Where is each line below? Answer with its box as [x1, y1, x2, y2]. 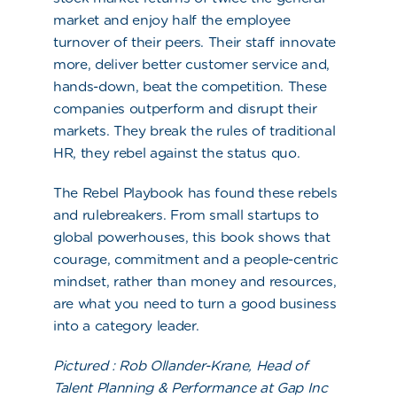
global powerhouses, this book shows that [53, 229, 331, 246]
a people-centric [228, 251, 339, 269]
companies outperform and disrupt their [53, 100, 317, 118]
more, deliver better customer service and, [53, 56, 331, 74]
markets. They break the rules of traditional [53, 122, 336, 140]
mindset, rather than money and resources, [53, 273, 337, 291]
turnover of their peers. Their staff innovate [53, 34, 337, 51]
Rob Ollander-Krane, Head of [114, 357, 308, 375]
